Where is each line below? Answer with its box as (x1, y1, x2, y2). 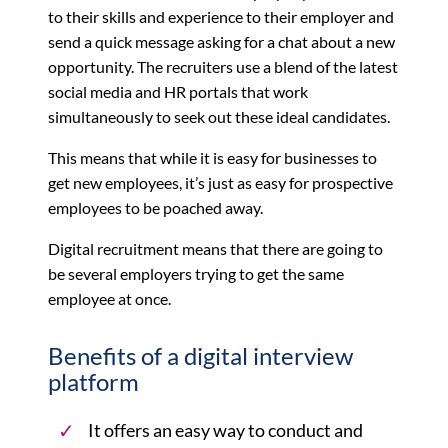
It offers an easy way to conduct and (88, 418, 363, 441)
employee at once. (48, 288, 171, 308)
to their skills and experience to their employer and (48, 6, 394, 26)
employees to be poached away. (48, 197, 263, 217)
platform (48, 366, 139, 396)
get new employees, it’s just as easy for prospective (48, 172, 393, 192)
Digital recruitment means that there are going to (48, 238, 383, 258)
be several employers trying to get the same (48, 263, 344, 283)
